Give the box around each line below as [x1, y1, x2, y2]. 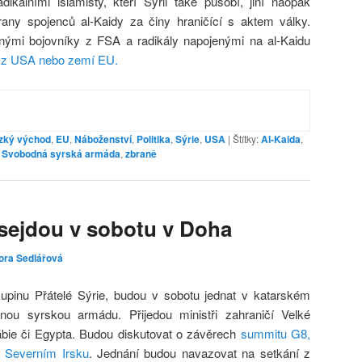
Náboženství [74, 131, 132, 146]
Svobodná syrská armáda [2, 145, 120, 161]
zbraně [125, 145, 157, 161]
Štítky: [233, 131, 259, 145]
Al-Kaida [261, 131, 301, 146]
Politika [137, 131, 170, 146]
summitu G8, [240, 324, 311, 342]
